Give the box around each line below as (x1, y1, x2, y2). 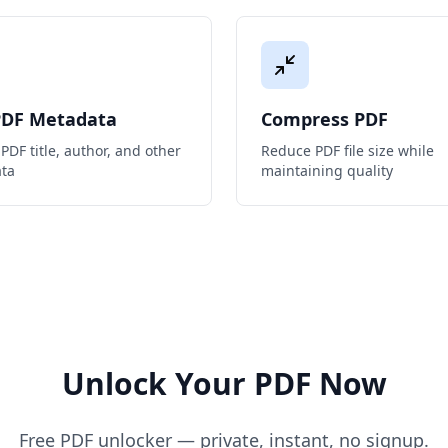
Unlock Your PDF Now (61, 363, 387, 404)
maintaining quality (261, 161, 393, 180)
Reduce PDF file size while (261, 141, 434, 160)
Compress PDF (261, 107, 388, 131)
